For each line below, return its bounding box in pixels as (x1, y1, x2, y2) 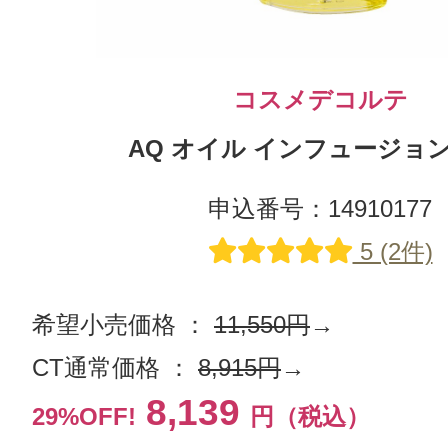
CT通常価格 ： (32, 354, 198, 381)
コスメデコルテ (232, 86, 408, 113)
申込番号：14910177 (208, 195, 432, 222)
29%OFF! (32, 403, 136, 430)
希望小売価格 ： (32, 311, 214, 338)
